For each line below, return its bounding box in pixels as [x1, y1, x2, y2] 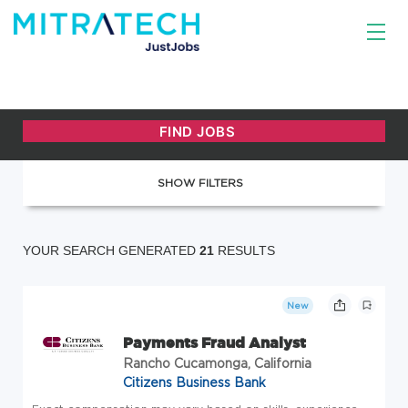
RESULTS [214, 243, 275, 258]
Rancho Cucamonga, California [123, 356, 311, 370]
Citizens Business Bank [123, 375, 266, 389]
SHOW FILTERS [157, 177, 243, 189]
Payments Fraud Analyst [123, 334, 306, 351]
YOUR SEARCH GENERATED [23, 243, 199, 258]
